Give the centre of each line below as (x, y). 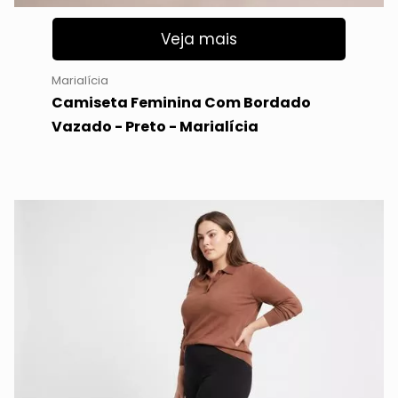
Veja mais (199, 40)
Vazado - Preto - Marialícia (155, 127)
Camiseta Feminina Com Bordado (181, 103)
